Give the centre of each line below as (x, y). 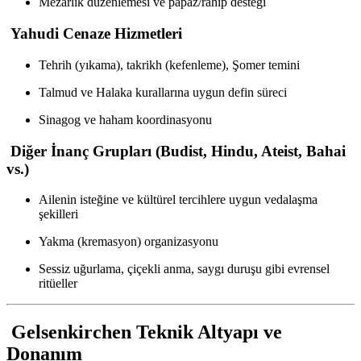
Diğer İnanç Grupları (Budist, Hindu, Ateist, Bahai (176, 151)
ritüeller (58, 284)
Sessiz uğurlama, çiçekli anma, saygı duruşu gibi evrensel (184, 269)
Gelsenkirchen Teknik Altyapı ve (144, 332)
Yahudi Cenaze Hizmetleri (94, 34)
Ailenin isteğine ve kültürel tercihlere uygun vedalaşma (178, 200)
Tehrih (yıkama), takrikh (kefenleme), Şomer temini (169, 64)
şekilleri (58, 214)
